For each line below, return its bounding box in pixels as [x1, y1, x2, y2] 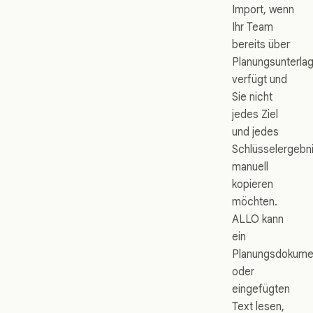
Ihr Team [232, 20, 273, 34]
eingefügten [232, 282, 290, 296]
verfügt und [232, 73, 287, 87]
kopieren [232, 177, 273, 191]
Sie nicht [232, 90, 272, 104]
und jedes [232, 125, 279, 139]
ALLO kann [232, 212, 284, 226]
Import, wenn [232, 3, 294, 17]
